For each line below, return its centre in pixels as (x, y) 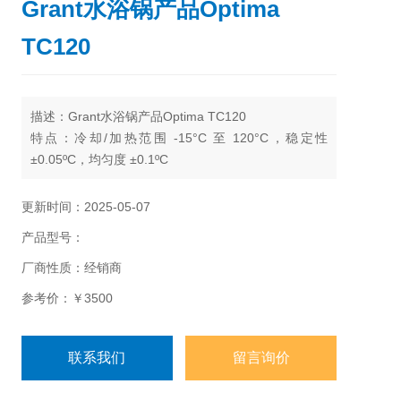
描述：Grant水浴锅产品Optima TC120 (138, 116)
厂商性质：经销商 (72, 268)
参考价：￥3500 (67, 298)
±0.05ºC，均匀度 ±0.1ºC (99, 159)
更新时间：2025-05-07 (86, 207)
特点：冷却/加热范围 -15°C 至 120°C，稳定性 (179, 138)
